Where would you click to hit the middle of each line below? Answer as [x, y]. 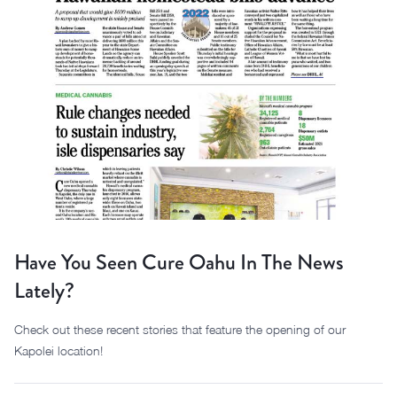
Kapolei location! [58, 350]
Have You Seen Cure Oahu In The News [179, 262]
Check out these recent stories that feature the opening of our [180, 329]
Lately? [44, 291]
